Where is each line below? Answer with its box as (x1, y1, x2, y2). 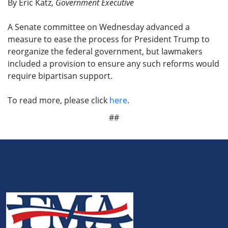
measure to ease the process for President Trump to (8, 34, 210, 45)
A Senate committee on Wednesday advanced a (8, 21, 190, 33)
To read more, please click (8, 95, 109, 106)
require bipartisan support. (8, 70, 112, 82)
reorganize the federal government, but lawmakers (8, 46, 203, 58)
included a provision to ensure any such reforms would (8, 58, 219, 70)
